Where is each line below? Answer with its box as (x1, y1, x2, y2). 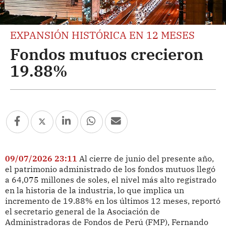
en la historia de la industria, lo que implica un (5, 185, 184, 195)
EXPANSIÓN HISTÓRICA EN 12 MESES (10, 28, 195, 42)
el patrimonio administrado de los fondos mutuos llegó (5, 163, 215, 174)
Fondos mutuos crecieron (10, 43, 203, 64)
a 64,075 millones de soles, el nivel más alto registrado (5, 174, 216, 185)
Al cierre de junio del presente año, (79, 153, 214, 163)
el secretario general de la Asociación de (5, 206, 160, 216)
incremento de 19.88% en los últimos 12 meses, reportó (5, 195, 220, 206)
